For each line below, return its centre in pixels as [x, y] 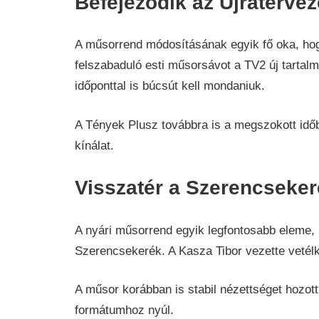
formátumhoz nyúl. [124, 310]
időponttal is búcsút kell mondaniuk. [169, 86]
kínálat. [94, 145]
